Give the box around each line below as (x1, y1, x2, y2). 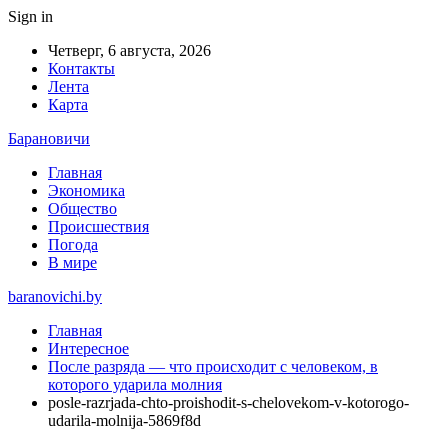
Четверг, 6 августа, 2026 (48, 42, 211, 59)
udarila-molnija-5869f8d (48, 412, 201, 429)
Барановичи (8, 130, 90, 147)
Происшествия (48, 218, 149, 235)
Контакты (48, 60, 115, 77)
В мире (48, 254, 97, 271)
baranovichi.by (8, 288, 102, 305)
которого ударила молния (48, 376, 222, 393)
